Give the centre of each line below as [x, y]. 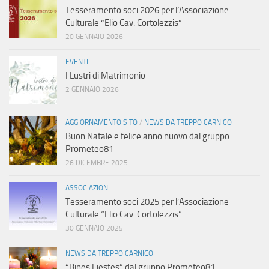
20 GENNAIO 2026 [94, 37]
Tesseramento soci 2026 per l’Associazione [147, 11]
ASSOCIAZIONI [88, 188]
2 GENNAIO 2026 [92, 90]
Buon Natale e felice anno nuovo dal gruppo [147, 137]
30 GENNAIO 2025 [94, 228]
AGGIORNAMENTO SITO [101, 123]
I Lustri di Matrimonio [105, 76]
